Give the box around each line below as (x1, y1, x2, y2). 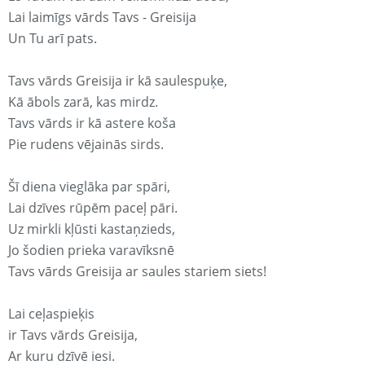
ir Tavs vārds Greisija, (8, 326, 138, 345)
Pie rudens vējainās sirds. (8, 135, 164, 154)
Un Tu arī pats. (8, 29, 97, 48)
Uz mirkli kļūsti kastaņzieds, (8, 220, 175, 239)
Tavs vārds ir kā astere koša (8, 114, 176, 133)
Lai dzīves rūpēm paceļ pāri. (8, 199, 178, 218)
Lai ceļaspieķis (8, 305, 95, 323)
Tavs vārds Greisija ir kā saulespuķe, (8, 72, 227, 90)
